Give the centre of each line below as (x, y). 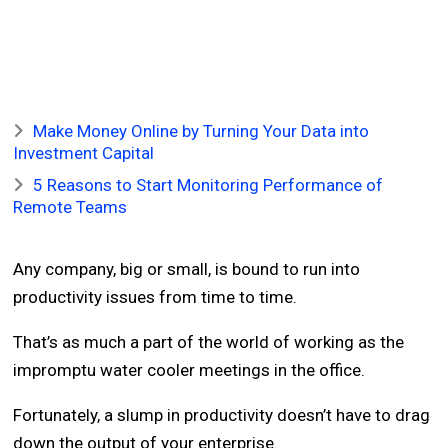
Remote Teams (70, 207)
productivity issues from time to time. (155, 297)
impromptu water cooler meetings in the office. (189, 370)
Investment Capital (84, 153)
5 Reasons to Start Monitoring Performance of (208, 185)
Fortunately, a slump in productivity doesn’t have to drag (222, 415)
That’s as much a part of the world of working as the (209, 342)
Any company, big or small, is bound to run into (187, 269)
